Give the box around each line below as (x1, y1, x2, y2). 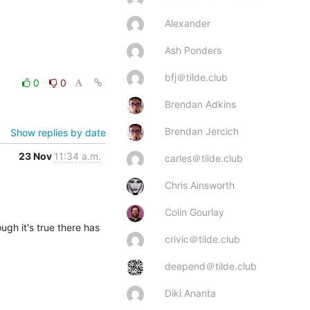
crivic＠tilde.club (165, 232, 240, 245)
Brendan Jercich (165, 125, 239, 137)
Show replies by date (10, 126, 106, 138)
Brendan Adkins (165, 98, 236, 110)
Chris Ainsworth (165, 179, 235, 191)
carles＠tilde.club (165, 152, 243, 164)
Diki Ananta (165, 286, 216, 299)
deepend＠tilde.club (165, 259, 257, 272)
